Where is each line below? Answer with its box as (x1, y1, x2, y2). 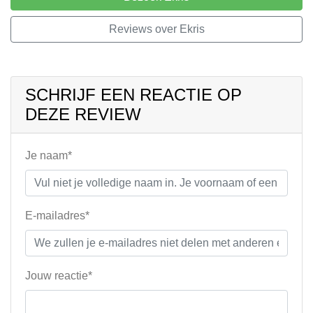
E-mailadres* (25, 210, 89, 221)
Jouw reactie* (25, 270, 92, 282)
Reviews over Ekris (108, 23, 205, 35)
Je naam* (25, 150, 72, 161)
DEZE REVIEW (25, 105, 141, 124)
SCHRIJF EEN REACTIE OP (25, 85, 242, 104)
